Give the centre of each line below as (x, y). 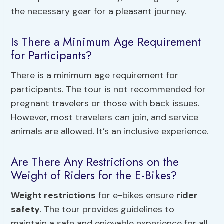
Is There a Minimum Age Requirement (106, 42)
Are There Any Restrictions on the (95, 162)
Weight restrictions (54, 195)
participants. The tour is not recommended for (109, 89)
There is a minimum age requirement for (95, 75)
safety (26, 209)
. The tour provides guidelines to (107, 209)
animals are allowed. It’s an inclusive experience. (110, 131)
